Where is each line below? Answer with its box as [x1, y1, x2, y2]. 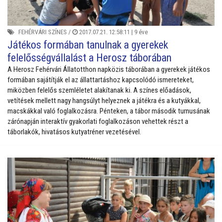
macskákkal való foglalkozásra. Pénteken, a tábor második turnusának [7, 106, 210, 115]
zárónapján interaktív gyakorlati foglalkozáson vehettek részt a [7, 116, 188, 126]
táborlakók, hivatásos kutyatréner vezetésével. [7, 127, 141, 136]
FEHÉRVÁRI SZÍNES [18, 28, 67, 36]
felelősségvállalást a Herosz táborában [7, 51, 171, 64]
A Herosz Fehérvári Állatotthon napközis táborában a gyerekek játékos [7, 64, 210, 74]
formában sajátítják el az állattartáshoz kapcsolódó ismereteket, [7, 75, 194, 84]
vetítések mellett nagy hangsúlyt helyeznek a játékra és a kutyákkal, [7, 96, 201, 105]
